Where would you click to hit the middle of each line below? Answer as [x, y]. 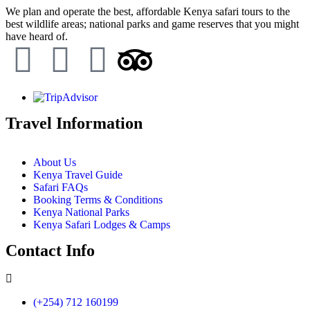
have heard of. [37, 37]
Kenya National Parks [81, 212]
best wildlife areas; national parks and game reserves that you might [152, 24]
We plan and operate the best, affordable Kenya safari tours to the [148, 12]
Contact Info [50, 251]
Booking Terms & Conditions [98, 200]
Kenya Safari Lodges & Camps [102, 225]
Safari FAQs [61, 188]
